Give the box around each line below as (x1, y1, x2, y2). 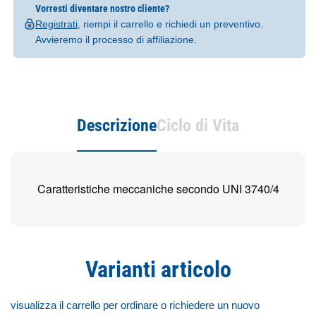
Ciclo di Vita (157, 116, 239, 135)
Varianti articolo (85, 256, 231, 283)
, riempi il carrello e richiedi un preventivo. (77, 18, 263, 30)
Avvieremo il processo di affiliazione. (35, 34, 197, 45)
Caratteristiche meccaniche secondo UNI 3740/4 (37, 181, 279, 197)
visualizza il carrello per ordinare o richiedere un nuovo (11, 299, 260, 311)
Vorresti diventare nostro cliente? (35, 3, 169, 14)
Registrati (35, 18, 78, 30)
